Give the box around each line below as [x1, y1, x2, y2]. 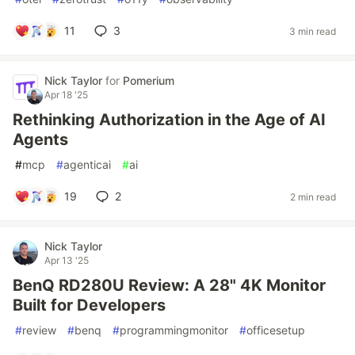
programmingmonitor [120, 323, 228, 337]
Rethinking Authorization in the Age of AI [13, 110, 326, 129]
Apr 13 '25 [44, 254, 89, 266]
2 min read [290, 190, 336, 203]
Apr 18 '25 [44, 89, 88, 101]
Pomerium [123, 74, 174, 87]
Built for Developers [13, 296, 166, 315]
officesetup [246, 323, 305, 337]
